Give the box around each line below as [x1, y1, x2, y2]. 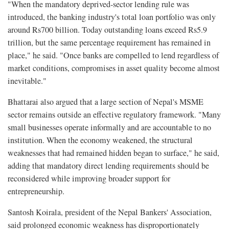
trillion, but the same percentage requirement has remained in [8, 37, 211, 49]
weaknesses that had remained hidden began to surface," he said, [8, 147, 219, 159]
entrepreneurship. [8, 186, 64, 197]
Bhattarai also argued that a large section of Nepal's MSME [8, 96, 203, 108]
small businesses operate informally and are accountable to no [8, 122, 211, 133]
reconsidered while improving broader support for [8, 173, 170, 185]
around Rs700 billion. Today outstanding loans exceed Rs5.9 [8, 24, 207, 36]
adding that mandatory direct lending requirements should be [8, 160, 209, 172]
